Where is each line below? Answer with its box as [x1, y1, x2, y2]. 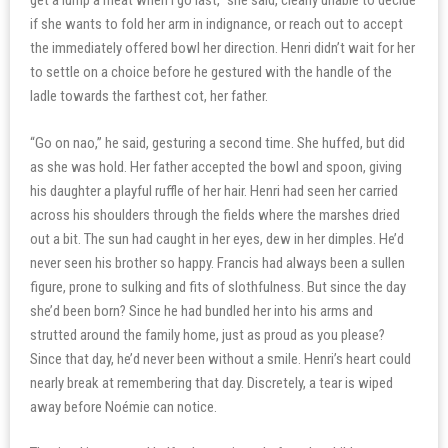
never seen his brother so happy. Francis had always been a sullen [30, 253, 405, 272]
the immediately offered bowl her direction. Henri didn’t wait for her [30, 39, 415, 57]
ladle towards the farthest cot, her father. [30, 87, 268, 105]
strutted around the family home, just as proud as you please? [30, 325, 385, 344]
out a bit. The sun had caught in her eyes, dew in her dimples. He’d [30, 229, 404, 248]
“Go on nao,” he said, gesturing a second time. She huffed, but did [30, 133, 405, 152]
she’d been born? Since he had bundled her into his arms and [30, 301, 373, 320]
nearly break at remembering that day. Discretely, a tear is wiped [30, 373, 393, 392]
